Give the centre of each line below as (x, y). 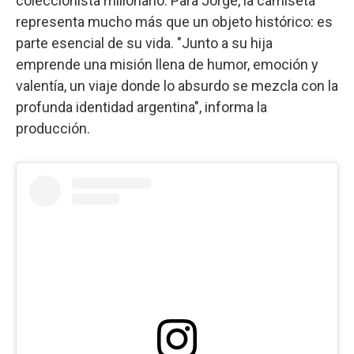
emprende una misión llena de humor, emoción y (167, 64)
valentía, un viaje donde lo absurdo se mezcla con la (177, 85)
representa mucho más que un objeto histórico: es (174, 21)
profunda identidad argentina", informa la (141, 107)
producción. (53, 128)
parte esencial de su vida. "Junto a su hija (144, 43)
